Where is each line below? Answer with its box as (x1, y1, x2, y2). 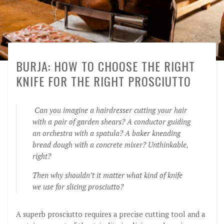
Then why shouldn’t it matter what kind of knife (32, 170, 182, 180)
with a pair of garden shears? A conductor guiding (32, 117, 190, 126)
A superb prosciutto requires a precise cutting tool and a (16, 209, 205, 219)
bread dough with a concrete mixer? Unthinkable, (32, 140, 188, 149)
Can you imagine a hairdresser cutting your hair (34, 105, 187, 115)
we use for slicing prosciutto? (32, 181, 123, 191)
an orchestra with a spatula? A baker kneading (32, 128, 180, 138)
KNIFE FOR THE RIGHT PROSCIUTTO (16, 72, 191, 90)
